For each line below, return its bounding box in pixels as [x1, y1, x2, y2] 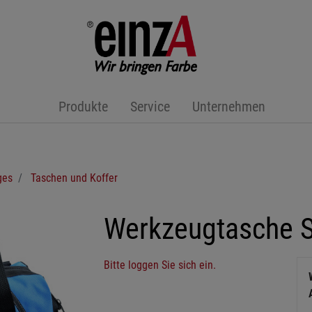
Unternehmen [192, 98, 265, 115]
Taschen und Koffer [31, 171, 118, 185]
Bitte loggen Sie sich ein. [104, 258, 216, 272]
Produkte [58, 98, 108, 115]
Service [130, 98, 170, 115]
